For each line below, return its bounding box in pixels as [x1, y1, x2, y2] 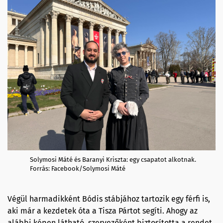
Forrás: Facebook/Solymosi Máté [30, 164, 125, 172]
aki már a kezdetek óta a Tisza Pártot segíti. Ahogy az [7, 206, 198, 216]
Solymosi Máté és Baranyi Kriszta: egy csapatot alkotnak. [30, 155, 196, 163]
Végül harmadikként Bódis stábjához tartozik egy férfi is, [7, 194, 210, 204]
